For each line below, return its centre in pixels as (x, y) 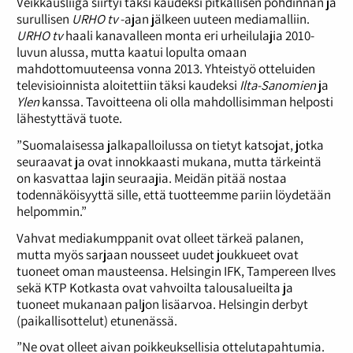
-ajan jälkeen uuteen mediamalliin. (214, 19)
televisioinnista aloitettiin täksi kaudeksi (128, 85)
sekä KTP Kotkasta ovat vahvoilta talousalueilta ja (154, 287)
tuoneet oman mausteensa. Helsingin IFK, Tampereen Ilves (176, 271)
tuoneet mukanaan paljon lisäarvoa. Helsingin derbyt (162, 304)
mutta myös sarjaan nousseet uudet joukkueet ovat (157, 254)
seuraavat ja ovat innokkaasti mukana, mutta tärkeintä (169, 161)
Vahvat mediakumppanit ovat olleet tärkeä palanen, (160, 238)
